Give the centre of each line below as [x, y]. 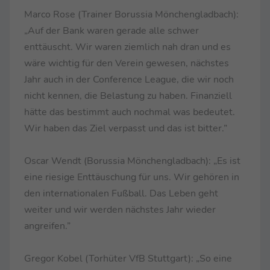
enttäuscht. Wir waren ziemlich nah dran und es [127, 47]
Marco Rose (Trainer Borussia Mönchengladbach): [131, 14]
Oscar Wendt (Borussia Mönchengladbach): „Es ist [132, 161]
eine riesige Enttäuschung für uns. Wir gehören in [132, 177]
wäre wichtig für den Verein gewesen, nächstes [127, 63]
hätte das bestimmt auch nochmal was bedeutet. [130, 112]
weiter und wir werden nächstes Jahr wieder [120, 209]
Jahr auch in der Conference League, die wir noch [129, 79]
